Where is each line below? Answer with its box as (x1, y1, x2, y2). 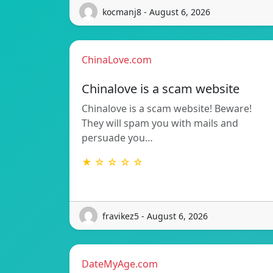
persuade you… (82, 131, 153, 145)
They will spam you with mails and (82, 116, 238, 130)
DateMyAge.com (82, 257, 158, 271)
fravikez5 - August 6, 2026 (102, 210, 208, 222)
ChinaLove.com (82, 53, 152, 67)
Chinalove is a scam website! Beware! (82, 102, 252, 116)
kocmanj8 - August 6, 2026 (102, 5, 210, 18)
